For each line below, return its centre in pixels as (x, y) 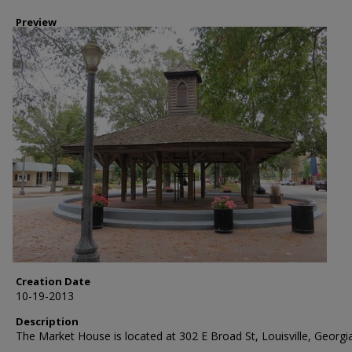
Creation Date (53, 281)
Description (47, 321)
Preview (36, 22)
